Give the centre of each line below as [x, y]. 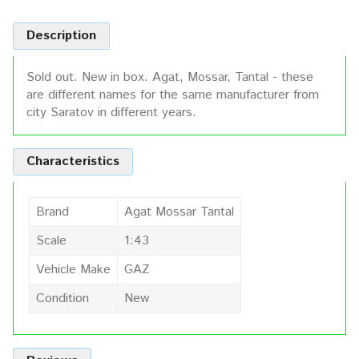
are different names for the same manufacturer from [173, 95]
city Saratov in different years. [111, 112]
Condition [63, 298]
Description [61, 35]
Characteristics [73, 161]
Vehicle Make [73, 269]
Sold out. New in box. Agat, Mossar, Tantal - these [170, 77]
